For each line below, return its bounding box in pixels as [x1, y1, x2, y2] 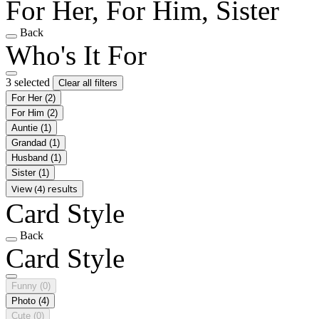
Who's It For [6, 39, 147, 70]
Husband [11, 152, 51, 163]
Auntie [11, 122, 41, 133]
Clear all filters [58, 77, 117, 88]
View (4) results [11, 182, 78, 195]
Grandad [11, 137, 49, 148]
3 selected [6, 75, 53, 88]
